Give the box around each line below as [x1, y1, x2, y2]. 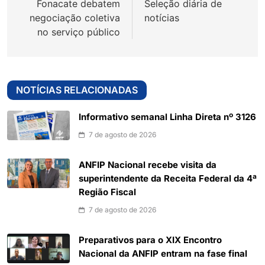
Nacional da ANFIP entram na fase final [79, 248, 247, 259]
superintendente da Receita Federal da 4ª [79, 173, 257, 184]
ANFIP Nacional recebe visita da [79, 159, 216, 170]
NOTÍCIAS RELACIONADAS [16, 83, 138, 96]
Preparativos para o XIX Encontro [79, 234, 222, 245]
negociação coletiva [30, 11, 120, 24]
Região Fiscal [79, 186, 136, 198]
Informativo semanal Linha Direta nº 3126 [79, 111, 256, 122]
